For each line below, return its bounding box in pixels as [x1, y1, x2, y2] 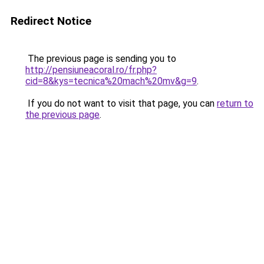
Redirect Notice [11, 14, 91, 28]
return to [217, 98, 253, 109]
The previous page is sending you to [25, 53, 176, 64]
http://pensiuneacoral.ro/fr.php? [25, 64, 157, 75]
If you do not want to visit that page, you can [25, 98, 217, 109]
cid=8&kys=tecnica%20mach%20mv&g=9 [25, 75, 197, 87]
